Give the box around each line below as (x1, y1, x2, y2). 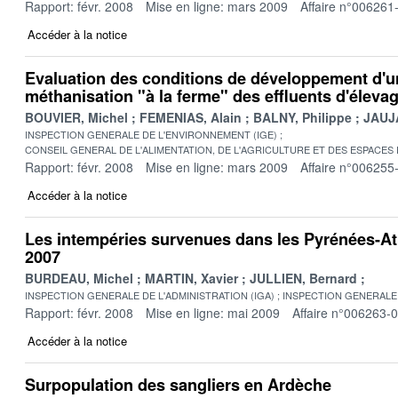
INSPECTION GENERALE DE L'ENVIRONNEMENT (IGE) (25, 126, 277, 141)
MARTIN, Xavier (145, 268, 238, 287)
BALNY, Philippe (253, 107, 352, 126)
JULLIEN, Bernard (250, 268, 357, 287)
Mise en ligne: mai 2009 (146, 303, 280, 322)
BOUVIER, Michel (25, 107, 128, 126)
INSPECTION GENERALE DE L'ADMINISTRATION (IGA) (25, 287, 275, 302)
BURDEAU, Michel (25, 268, 133, 287)
